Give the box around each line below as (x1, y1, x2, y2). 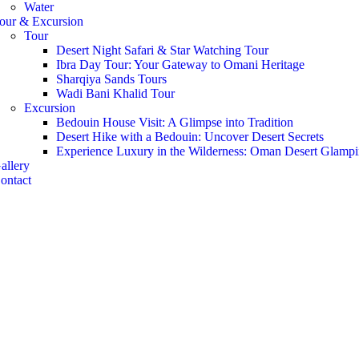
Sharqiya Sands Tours (55, 72, 167, 86)
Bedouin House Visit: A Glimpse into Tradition (55, 115, 293, 129)
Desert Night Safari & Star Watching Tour (55, 43, 268, 57)
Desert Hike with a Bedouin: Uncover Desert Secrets (55, 130, 324, 143)
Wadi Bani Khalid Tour (55, 87, 175, 100)
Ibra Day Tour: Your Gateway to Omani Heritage (55, 58, 305, 71)
